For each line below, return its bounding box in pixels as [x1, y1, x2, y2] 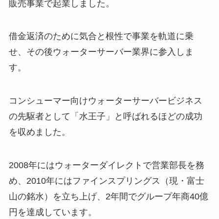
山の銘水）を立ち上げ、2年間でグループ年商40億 [8, 191, 208, 201]
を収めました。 [8, 127, 70, 137]
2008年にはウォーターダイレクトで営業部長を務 [8, 160, 204, 170]
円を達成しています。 [8, 207, 97, 217]
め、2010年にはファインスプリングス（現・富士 [8, 175, 204, 186]
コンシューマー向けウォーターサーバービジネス [8, 96, 202, 106]
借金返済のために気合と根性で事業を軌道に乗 [8, 31, 194, 42]
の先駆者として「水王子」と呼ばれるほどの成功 [8, 111, 202, 122]
